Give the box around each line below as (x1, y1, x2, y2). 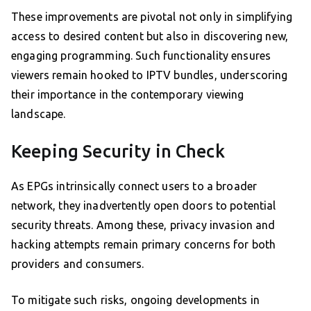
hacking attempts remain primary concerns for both (11, 238, 276, 251)
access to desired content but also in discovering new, (11, 30, 289, 43)
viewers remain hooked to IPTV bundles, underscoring (11, 69, 288, 82)
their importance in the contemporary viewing (11, 88, 244, 101)
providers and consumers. (11, 258, 144, 271)
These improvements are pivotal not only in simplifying (11, 10, 293, 24)
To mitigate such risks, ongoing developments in (11, 294, 260, 307)
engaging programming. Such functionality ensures (11, 49, 271, 62)
